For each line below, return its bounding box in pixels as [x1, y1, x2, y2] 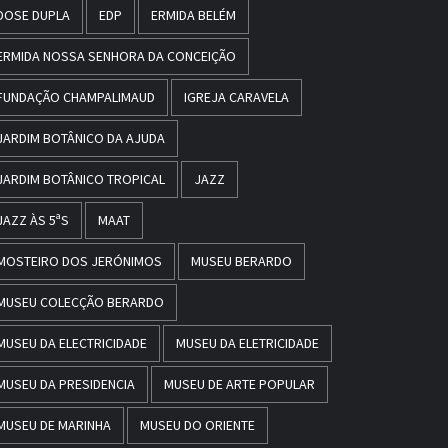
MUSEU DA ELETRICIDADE [175, 333, 319, 352]
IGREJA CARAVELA [183, 87, 289, 106]
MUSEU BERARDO [190, 251, 292, 270]
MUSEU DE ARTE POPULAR [163, 374, 315, 393]
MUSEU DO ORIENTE [139, 415, 255, 434]
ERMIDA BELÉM [150, 5, 236, 24]
